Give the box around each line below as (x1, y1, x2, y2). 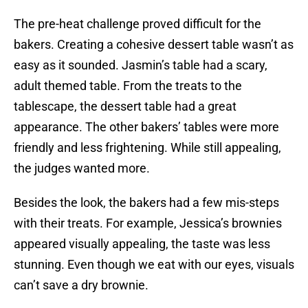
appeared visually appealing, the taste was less (14, 236, 270, 252)
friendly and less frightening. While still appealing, (14, 140, 281, 155)
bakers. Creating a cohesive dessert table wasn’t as (14, 37, 294, 52)
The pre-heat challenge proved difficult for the (14, 16, 261, 32)
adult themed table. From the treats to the (14, 78, 242, 93)
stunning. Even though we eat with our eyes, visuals (14, 257, 294, 272)
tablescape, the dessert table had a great (14, 99, 236, 114)
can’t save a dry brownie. (14, 278, 148, 293)
